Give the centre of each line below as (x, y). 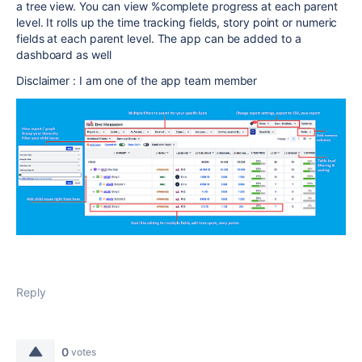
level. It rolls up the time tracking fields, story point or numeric (177, 22)
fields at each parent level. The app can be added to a (159, 38)
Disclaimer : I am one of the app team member (137, 80)
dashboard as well (64, 54)
